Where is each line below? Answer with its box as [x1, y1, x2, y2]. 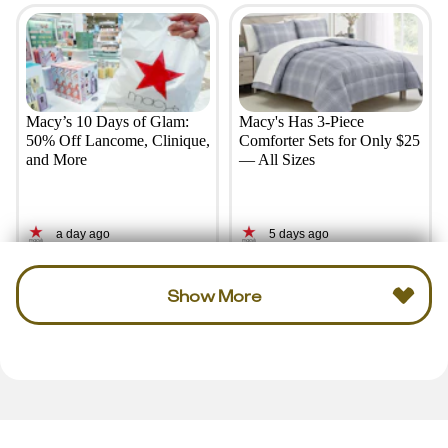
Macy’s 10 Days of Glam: [25, 113, 189, 131]
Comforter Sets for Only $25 [238, 132, 420, 150]
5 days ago [268, 226, 329, 241]
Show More [166, 284, 262, 306]
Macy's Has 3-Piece [238, 113, 364, 131]
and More [25, 151, 87, 169]
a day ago [55, 226, 110, 241]
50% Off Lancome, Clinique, [25, 132, 210, 150]
